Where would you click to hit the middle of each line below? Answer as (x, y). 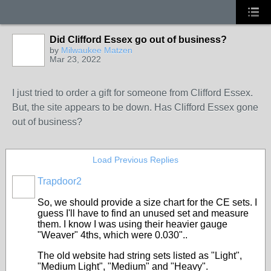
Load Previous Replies (135, 160)
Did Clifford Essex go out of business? (138, 40)
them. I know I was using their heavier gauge (132, 224)
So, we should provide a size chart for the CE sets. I (147, 202)
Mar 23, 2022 (75, 59)
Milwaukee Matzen (97, 50)
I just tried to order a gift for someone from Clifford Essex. (132, 93)
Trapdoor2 (60, 181)
